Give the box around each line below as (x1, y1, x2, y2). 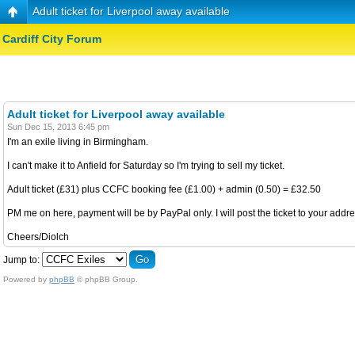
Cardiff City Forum (2, 32, 101, 46)
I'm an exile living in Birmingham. (7, 136, 148, 147)
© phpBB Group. (74, 274, 138, 284)
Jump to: (3, 254, 40, 265)
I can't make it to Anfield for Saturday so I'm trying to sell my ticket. (7, 159, 284, 171)
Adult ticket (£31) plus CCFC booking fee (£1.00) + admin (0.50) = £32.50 (7, 183, 321, 195)
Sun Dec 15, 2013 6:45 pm (7, 121, 109, 132)
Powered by (3, 274, 49, 284)
